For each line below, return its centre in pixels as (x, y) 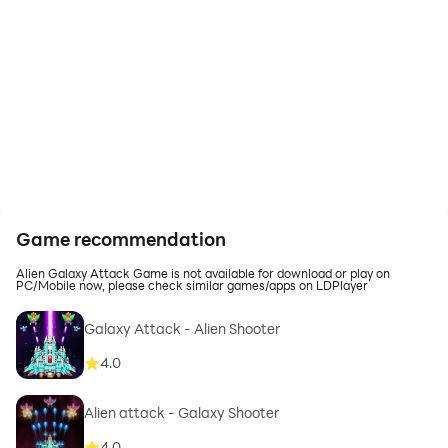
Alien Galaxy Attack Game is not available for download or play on (203, 273)
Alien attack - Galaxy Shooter (181, 413)
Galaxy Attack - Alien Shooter (182, 329)
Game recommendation (121, 239)
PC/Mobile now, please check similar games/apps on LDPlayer (192, 285)
